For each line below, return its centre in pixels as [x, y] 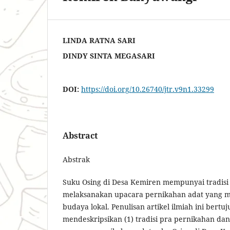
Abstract [80, 135]
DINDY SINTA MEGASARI [109, 55]
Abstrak [76, 159]
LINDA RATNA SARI [99, 40]
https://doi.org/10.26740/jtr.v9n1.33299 [148, 89]
